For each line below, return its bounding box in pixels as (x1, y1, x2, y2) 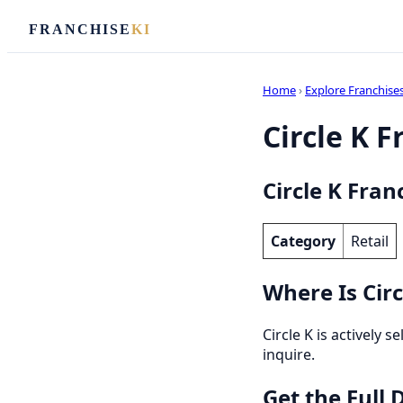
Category (271, 230, 336, 251)
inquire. (263, 344, 315, 364)
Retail (351, 230, 389, 251)
